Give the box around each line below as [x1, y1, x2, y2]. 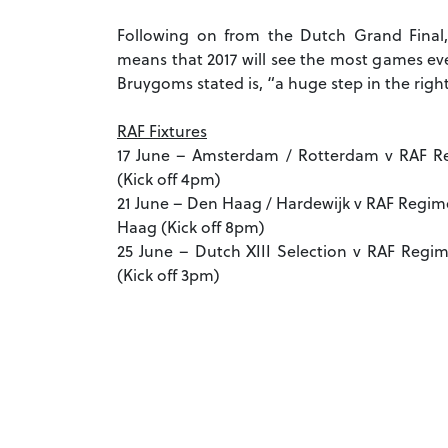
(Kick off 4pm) [117, 167, 221, 191]
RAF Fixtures [117, 119, 207, 143]
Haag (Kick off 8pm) [117, 215, 265, 239]
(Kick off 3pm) [117, 263, 220, 287]
